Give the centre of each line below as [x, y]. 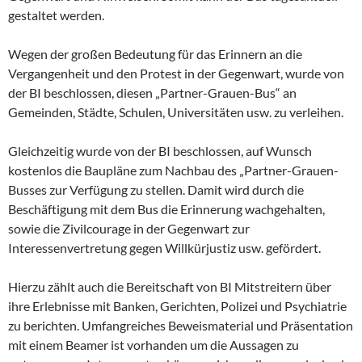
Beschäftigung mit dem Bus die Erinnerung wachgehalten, [166, 208]
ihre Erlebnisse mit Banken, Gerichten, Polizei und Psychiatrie [177, 305]
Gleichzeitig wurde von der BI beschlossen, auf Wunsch [160, 150]
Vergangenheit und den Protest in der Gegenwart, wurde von [176, 73]
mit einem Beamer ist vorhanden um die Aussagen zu [154, 344]
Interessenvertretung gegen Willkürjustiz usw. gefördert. [164, 247]
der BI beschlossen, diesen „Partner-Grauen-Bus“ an [152, 92]
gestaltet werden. [56, 15]
